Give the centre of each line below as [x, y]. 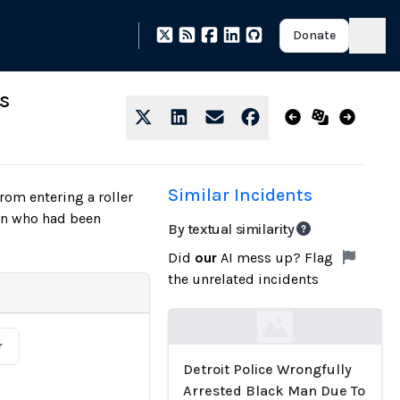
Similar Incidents [240, 195]
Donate [314, 35]
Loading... [228, 337]
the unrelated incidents [243, 279]
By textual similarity [231, 229]
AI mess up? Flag [277, 258]
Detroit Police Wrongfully [267, 369]
